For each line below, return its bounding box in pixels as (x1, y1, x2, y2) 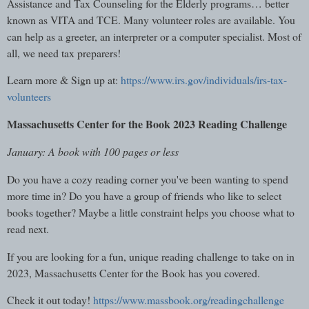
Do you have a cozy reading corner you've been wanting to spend (7, 171, 288, 186)
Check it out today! (7, 292, 93, 308)
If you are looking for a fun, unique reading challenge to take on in (7, 248, 295, 263)
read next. (7, 221, 49, 236)
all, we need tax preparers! (7, 45, 121, 60)
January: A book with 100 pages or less (7, 144, 179, 159)
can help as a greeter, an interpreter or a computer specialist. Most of (7, 28, 301, 43)
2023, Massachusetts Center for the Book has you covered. (7, 265, 260, 280)
